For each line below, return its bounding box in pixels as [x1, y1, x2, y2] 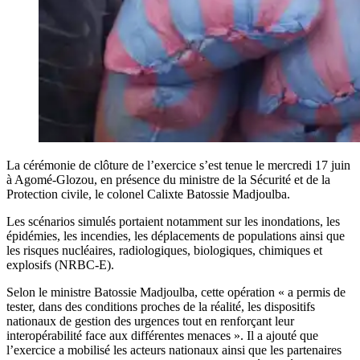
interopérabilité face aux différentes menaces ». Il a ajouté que [6, 328, 318, 342]
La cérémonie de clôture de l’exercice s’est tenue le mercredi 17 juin [6, 157, 350, 172]
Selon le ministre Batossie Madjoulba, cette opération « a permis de [6, 284, 346, 299]
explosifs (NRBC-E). [6, 257, 114, 272]
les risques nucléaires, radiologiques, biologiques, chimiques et [6, 243, 322, 257]
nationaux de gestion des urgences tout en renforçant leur [6, 313, 294, 328]
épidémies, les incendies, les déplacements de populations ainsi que [6, 228, 345, 243]
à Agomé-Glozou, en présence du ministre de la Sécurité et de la [6, 172, 330, 186]
